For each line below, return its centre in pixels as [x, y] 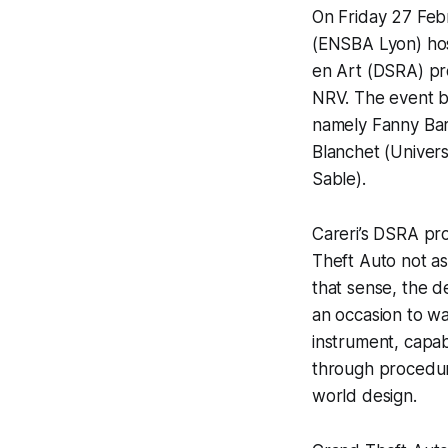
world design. [364, 396]
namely [342, 125]
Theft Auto [354, 261]
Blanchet [346, 152]
